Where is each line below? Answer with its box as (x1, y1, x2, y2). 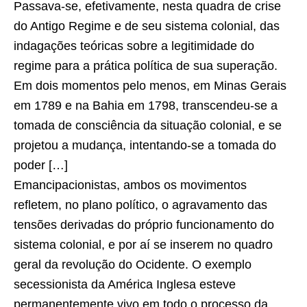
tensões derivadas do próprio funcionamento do (14, 218, 274, 232)
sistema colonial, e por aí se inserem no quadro (14, 238, 273, 251)
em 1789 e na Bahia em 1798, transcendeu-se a (14, 99, 278, 112)
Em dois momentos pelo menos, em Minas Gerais (14, 79, 286, 93)
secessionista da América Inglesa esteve (14, 278, 236, 291)
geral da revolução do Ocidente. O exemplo (14, 258, 251, 271)
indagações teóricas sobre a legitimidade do (14, 39, 254, 53)
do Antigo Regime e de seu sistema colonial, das (14, 19, 280, 33)
